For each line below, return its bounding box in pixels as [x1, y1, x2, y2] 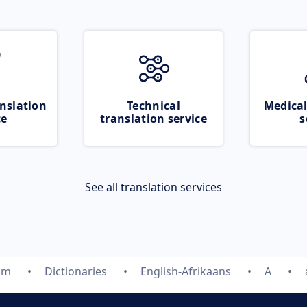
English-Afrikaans [140, 264, 231, 279]
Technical [127, 98, 180, 113]
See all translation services [85, 180, 222, 195]
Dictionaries [45, 264, 107, 279]
